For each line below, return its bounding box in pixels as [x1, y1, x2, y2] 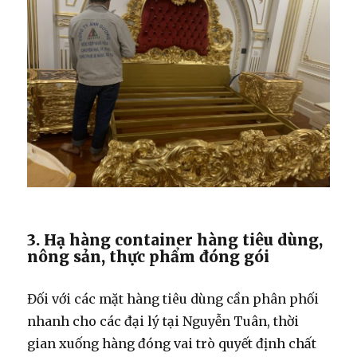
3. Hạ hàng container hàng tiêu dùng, [27, 229, 324, 249]
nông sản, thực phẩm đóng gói [27, 246, 270, 266]
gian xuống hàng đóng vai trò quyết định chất [27, 335, 317, 351]
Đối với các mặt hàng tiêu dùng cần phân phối [27, 290, 320, 307]
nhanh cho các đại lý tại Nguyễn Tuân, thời [27, 312, 300, 329]
